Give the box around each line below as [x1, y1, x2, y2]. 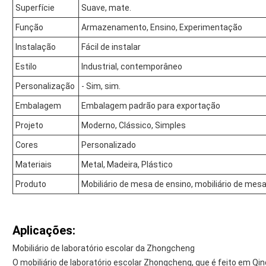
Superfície [15, 3, 55, 13]
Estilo [15, 62, 37, 72]
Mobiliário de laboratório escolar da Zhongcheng [12, 243, 195, 254]
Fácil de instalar [81, 42, 141, 52]
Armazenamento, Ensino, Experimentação [81, 23, 242, 33]
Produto [15, 179, 46, 189]
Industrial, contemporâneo [81, 62, 182, 72]
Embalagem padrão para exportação [81, 101, 220, 111]
